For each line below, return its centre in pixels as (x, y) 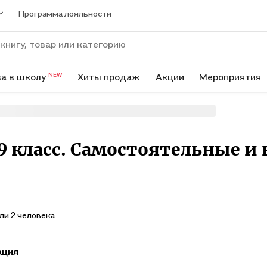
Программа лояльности (65, 13)
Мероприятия (230, 77)
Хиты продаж (109, 77)
